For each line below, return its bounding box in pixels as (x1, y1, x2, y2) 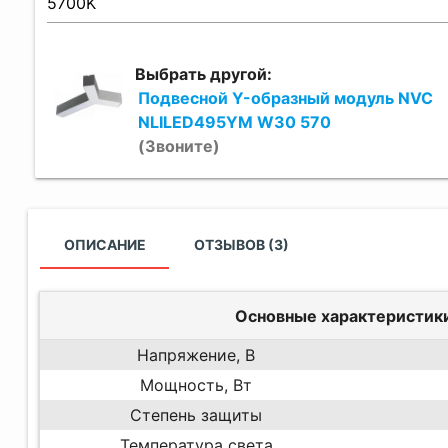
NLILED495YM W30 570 (137, 111, 331, 132)
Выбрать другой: (135, 63, 273, 84)
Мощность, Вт (140, 374, 253, 395)
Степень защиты (130, 404, 263, 425)
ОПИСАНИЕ (63, 235, 146, 253)
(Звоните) (137, 135, 220, 156)
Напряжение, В (137, 344, 256, 365)
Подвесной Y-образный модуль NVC (137, 87, 433, 108)
